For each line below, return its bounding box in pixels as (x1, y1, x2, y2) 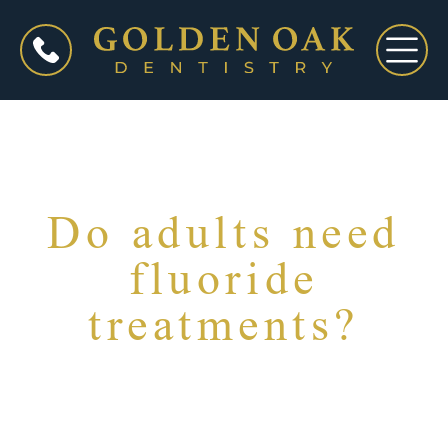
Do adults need (47, 206, 401, 260)
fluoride (129, 252, 319, 306)
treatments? (88, 298, 360, 352)
